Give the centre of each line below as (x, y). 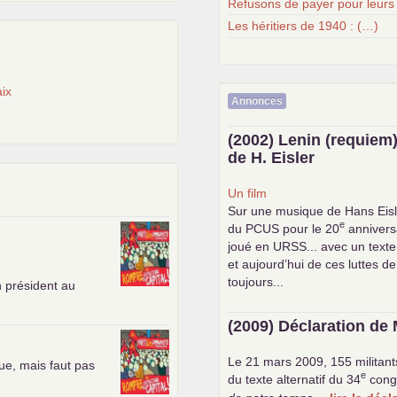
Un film (248, 193)
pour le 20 (310, 228)
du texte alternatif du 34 (295, 379)
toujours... (256, 281)
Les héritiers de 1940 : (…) (304, 26)
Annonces (257, 101)
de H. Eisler (272, 157)
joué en (251, 246)
